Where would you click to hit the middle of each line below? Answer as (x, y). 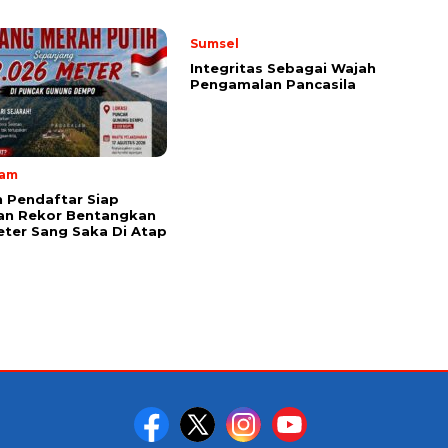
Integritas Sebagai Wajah (283, 67)
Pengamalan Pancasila (275, 83)
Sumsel (214, 43)
